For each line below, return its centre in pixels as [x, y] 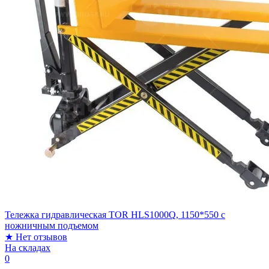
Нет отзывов [41, 237]
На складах [28, 247]
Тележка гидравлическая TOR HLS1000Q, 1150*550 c [115, 214]
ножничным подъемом [52, 225]
